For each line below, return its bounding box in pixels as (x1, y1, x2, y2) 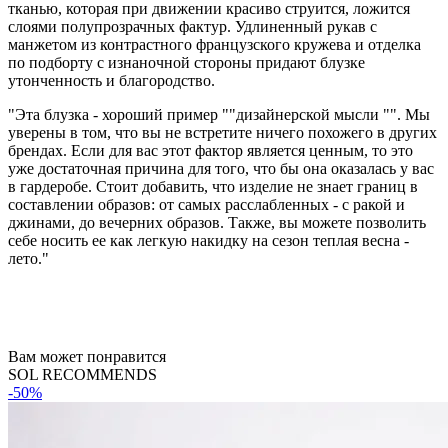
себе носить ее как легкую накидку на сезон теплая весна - (8, 231, 409, 249)
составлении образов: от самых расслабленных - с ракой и (8, 195, 405, 213)
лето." (8, 249, 49, 267)
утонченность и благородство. (8, 71, 215, 89)
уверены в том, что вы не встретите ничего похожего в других (8, 123, 437, 141)
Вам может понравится (8, 347, 166, 365)
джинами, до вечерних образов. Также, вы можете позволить (8, 213, 426, 231)
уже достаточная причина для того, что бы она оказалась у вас (8, 159, 434, 177)
